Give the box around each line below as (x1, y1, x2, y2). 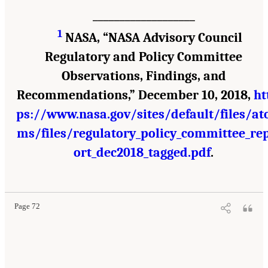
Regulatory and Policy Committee (45, 50, 242, 65)
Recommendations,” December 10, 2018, (16, 88, 254, 103)
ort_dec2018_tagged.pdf (74, 145, 211, 160)
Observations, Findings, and (61, 69, 226, 84)
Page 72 (14, 202, 40, 211)
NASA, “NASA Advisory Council (62, 31, 243, 45)
